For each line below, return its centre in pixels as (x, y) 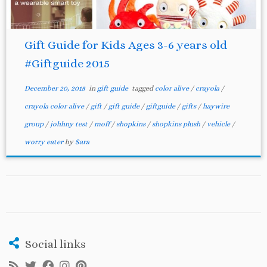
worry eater (44, 142)
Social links (55, 244)
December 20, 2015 (55, 88)
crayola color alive (55, 106)
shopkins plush (177, 124)
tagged (142, 88)
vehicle (219, 124)
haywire (216, 106)
